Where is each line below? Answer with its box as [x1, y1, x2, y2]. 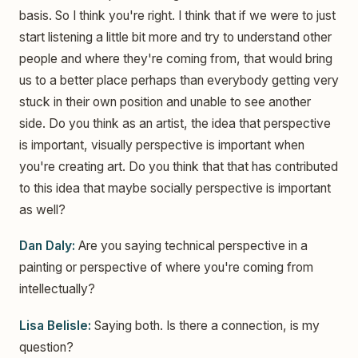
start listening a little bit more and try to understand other [19, 29, 332, 45]
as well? [19, 201, 66, 217]
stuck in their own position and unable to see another [19, 93, 311, 109]
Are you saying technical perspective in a [75, 238, 308, 254]
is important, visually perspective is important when [19, 137, 304, 153]
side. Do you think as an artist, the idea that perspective [19, 115, 331, 131]
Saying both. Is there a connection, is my [91, 317, 320, 333]
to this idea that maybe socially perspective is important [19, 180, 331, 196]
